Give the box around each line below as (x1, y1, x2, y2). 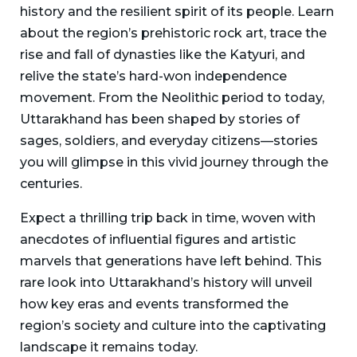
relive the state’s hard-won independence (20, 68, 287, 84)
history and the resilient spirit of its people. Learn (20, 3, 334, 19)
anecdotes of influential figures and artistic (20, 231, 296, 247)
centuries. (20, 175, 82, 191)
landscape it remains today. (20, 339, 198, 355)
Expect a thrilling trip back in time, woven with (20, 210, 316, 226)
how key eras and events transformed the (20, 296, 288, 312)
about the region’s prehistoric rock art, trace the (20, 25, 327, 41)
